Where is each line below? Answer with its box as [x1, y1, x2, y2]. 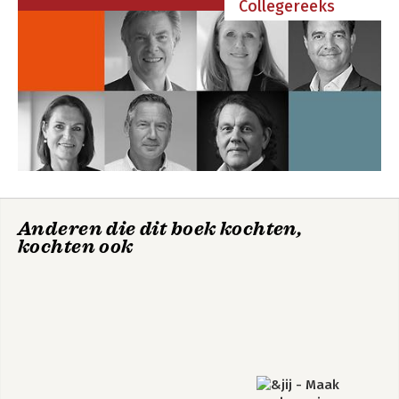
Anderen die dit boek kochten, [18, 216, 303, 240]
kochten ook [18, 234, 134, 258]
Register [18, 17, 66, 33]
